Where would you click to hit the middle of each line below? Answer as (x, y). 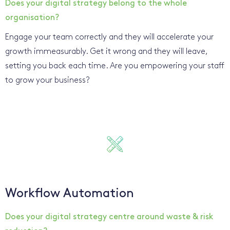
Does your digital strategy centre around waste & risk (109, 217)
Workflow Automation (70, 194)
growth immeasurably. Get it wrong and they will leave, (106, 52)
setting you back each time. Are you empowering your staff (115, 66)
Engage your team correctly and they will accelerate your (109, 37)
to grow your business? (47, 80)
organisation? (32, 18)
